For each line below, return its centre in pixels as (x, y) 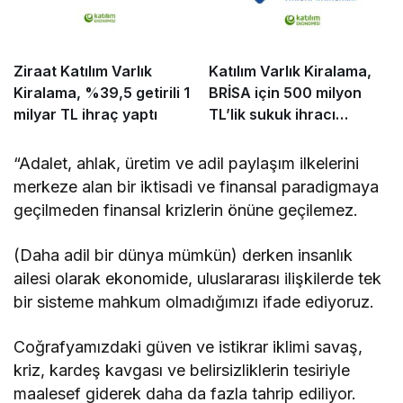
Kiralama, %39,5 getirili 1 (102, 93)
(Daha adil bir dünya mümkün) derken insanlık (184, 255)
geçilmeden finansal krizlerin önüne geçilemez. (186, 210)
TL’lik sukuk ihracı (272, 115)
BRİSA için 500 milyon (285, 93)
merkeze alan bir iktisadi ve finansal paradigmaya (197, 187)
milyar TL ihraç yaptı (85, 115)
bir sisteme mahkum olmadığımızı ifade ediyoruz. (194, 302)
